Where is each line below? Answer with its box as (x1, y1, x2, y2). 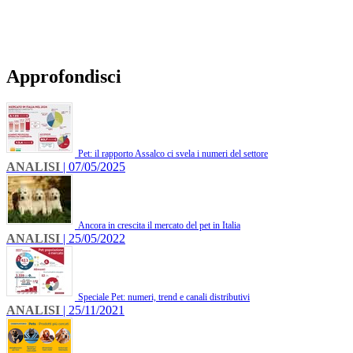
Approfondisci (6, 65, 121, 87)
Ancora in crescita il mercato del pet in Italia (78, 220, 240, 232)
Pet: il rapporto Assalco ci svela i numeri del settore (78, 148, 268, 160)
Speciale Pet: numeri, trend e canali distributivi (78, 292, 250, 303)
